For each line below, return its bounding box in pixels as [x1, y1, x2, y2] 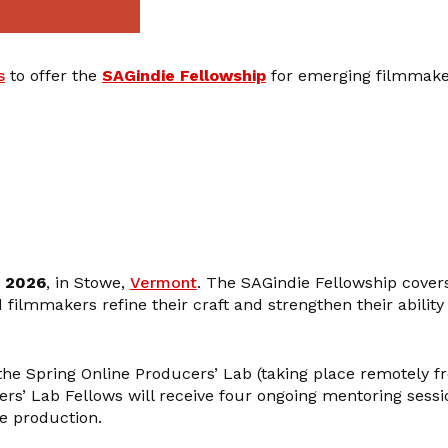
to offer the [5, 65, 102, 85]
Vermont [130, 272, 197, 292]
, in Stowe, [46, 272, 130, 292]
